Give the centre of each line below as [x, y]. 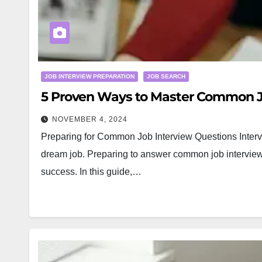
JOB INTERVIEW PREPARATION [89, 76]
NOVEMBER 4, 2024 [90, 119]
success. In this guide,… [91, 172]
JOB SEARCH [166, 76]
